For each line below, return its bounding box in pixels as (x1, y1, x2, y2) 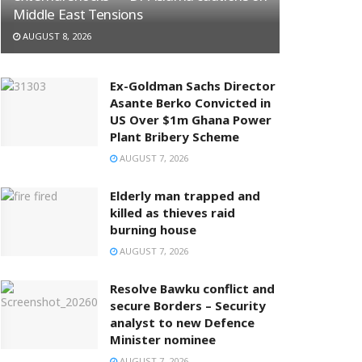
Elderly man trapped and (110, 187, 260, 204)
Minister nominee (110, 330, 216, 347)
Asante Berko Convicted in (110, 94, 271, 111)
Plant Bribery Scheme (110, 128, 239, 145)
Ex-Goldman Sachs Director (110, 77, 276, 94)
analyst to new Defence (110, 314, 255, 330)
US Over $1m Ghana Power (110, 111, 271, 128)
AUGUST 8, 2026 (20, 29, 91, 42)
